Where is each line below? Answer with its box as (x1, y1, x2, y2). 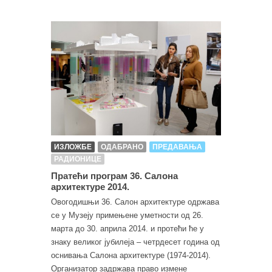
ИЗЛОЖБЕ (54, 142, 92, 151)
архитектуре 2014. (51, 181, 129, 192)
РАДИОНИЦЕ (54, 154, 101, 163)
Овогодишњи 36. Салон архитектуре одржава (51, 197, 219, 206)
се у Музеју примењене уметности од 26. (51, 210, 203, 220)
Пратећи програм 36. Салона (51, 170, 178, 181)
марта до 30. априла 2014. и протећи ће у (51, 223, 204, 233)
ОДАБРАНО (101, 142, 143, 151)
